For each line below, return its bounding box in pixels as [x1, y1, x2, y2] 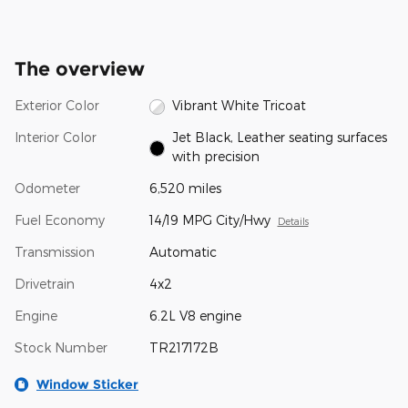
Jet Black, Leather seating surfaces [172, 129, 388, 146]
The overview [15, 57, 145, 81]
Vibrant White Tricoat [172, 97, 307, 114]
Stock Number [15, 340, 107, 356]
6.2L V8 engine [148, 308, 241, 324]
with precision [172, 148, 260, 165]
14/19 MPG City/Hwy [148, 212, 270, 229]
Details [277, 215, 309, 228]
